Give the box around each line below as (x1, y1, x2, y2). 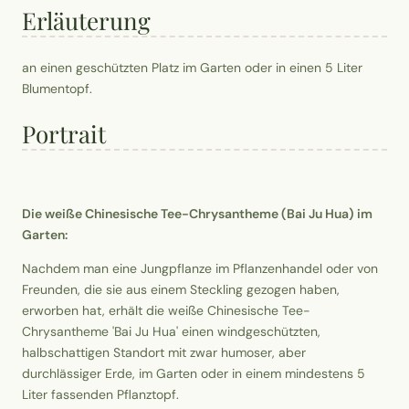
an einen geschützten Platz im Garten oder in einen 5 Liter (22, 58, 362, 76)
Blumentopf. (22, 79, 92, 97)
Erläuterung (22, 5, 151, 37)
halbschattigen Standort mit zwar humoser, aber (22, 344, 306, 362)
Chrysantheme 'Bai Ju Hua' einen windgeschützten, (22, 323, 320, 341)
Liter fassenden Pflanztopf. (22, 386, 179, 404)
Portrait (22, 118, 106, 151)
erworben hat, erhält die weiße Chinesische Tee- (22, 302, 310, 320)
